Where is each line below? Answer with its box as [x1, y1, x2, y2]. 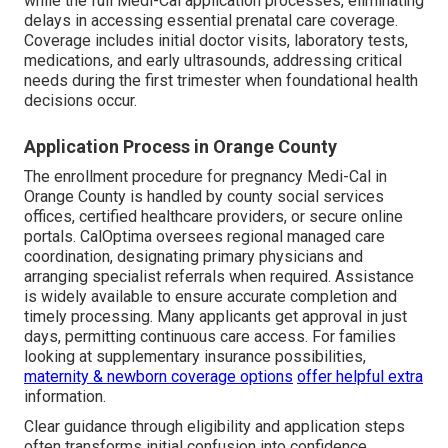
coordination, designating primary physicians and [24, 247, 363, 267]
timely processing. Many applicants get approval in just [24, 307, 407, 327]
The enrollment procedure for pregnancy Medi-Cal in [24, 167, 387, 187]
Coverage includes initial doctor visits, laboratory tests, [24, 31, 408, 51]
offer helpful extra [297, 367, 423, 387]
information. [24, 387, 106, 407]
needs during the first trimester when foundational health [24, 71, 418, 91]
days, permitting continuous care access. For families [24, 327, 396, 347]
